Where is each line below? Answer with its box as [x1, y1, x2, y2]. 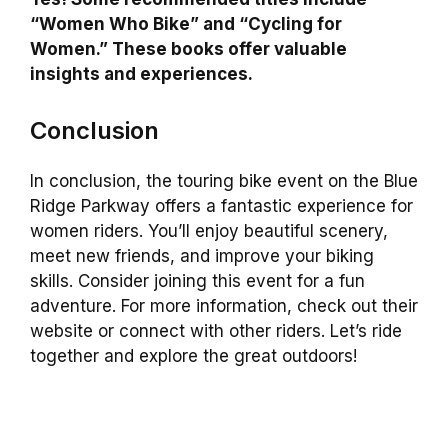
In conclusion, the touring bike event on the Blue [30, 170, 418, 191]
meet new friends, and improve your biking [30, 245, 374, 266]
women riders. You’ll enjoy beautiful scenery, [30, 220, 388, 241]
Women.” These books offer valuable [30, 39, 347, 60]
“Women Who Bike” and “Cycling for [30, 14, 342, 35]
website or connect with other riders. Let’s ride [30, 320, 402, 341]
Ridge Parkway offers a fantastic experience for [30, 195, 413, 216]
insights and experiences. [30, 64, 253, 85]
